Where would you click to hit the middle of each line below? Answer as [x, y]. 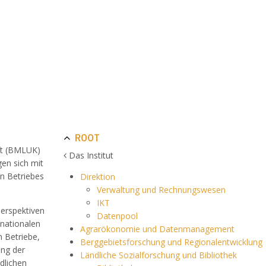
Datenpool [118, 216]
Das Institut [90, 156]
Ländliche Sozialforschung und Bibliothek [159, 255]
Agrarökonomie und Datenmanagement [158, 229]
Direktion [98, 177]
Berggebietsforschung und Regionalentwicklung [172, 242]
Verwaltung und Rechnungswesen [161, 190]
